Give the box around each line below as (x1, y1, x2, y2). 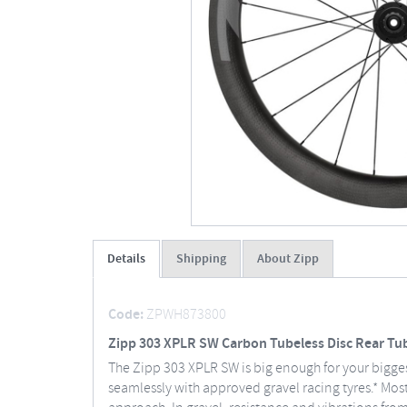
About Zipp (257, 251, 319, 267)
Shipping (176, 251, 226, 267)
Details (107, 251, 145, 267)
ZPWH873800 (146, 305, 226, 324)
